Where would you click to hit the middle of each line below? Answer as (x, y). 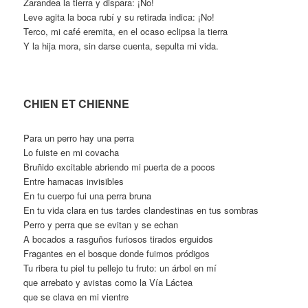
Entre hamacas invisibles (74, 181)
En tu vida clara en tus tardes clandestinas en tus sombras (141, 210)
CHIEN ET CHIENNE (77, 104)
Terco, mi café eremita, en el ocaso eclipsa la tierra (126, 32)
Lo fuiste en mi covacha (71, 153)
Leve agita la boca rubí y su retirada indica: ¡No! (119, 17)
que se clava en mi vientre (76, 297)
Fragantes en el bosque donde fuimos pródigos (117, 254)
